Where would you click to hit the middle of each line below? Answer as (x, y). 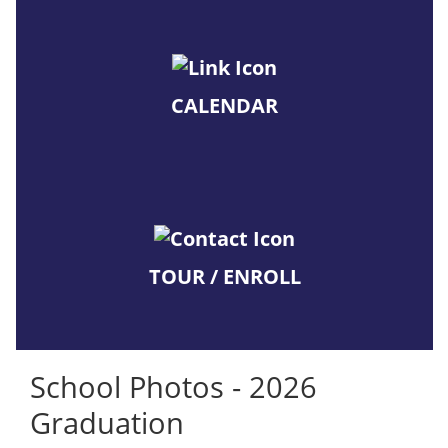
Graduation (107, 423)
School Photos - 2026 (173, 387)
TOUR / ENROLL (224, 276)
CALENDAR (224, 105)
